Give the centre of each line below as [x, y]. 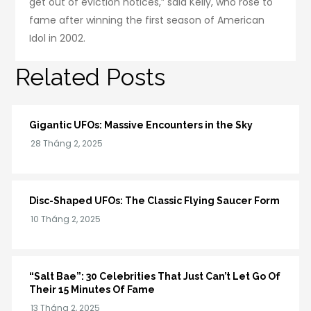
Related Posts [91, 77]
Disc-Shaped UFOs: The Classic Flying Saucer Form [155, 201]
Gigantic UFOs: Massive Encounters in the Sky [141, 125]
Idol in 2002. [58, 39]
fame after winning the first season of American [147, 20]
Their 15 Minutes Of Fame [92, 290]
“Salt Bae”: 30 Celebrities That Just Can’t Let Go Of [155, 277]
